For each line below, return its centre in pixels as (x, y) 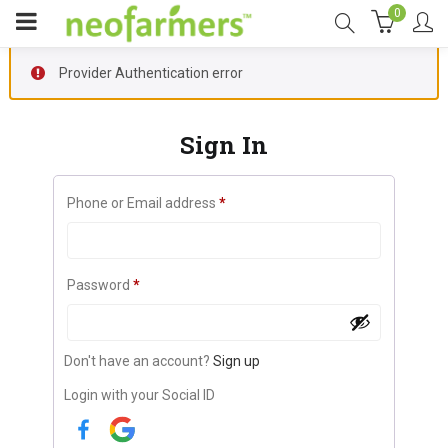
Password (99, 284)
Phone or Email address (142, 202)
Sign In (224, 145)
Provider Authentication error (151, 73)
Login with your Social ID (139, 395)
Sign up (236, 360)
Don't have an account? (138, 360)
